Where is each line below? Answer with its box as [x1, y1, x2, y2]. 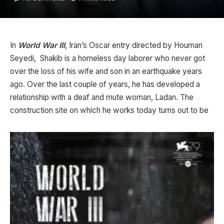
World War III [18, 40, 65, 50]
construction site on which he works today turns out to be [10, 105, 208, 115]
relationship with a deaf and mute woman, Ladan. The [10, 92, 193, 102]
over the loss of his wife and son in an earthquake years [10, 66, 202, 76]
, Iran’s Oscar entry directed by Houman [65, 40, 202, 50]
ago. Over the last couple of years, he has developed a [10, 79, 200, 89]
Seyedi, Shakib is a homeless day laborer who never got [10, 53, 205, 63]
